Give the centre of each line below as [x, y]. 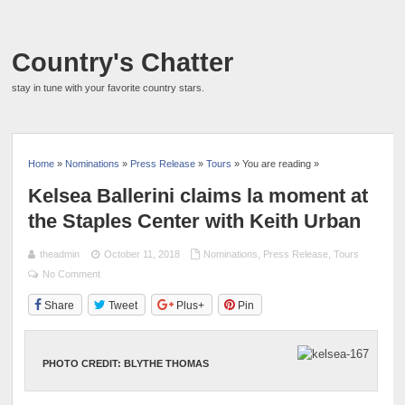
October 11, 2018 [141, 254]
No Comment [72, 273]
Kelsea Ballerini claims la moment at [198, 195]
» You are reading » [276, 163]
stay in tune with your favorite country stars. [108, 88]
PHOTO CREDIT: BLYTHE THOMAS [125, 363]
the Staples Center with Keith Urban [195, 221]
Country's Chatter [123, 62]
